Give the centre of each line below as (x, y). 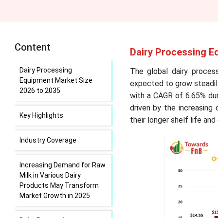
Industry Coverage (48, 140)
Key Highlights (41, 115)
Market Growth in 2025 (55, 196)
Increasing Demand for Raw (63, 165)
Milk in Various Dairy (50, 175)
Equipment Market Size (56, 80)
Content (33, 47)
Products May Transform (59, 185)
